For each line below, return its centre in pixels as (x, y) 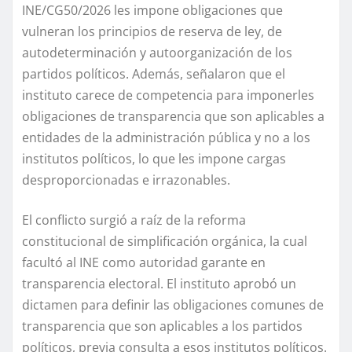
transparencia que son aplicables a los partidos (162, 326)
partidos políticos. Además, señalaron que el (154, 73)
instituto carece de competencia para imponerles (168, 95)
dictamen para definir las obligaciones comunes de (173, 304)
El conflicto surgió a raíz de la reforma (134, 220)
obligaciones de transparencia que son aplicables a (173, 116)
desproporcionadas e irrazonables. (126, 180)
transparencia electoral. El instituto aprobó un (159, 283)
